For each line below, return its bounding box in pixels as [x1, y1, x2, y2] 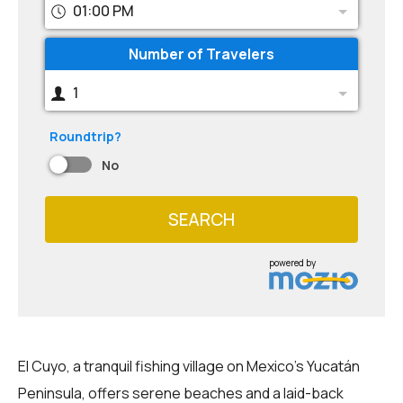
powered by [269, 255, 317, 269]
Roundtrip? [49, 128, 121, 145]
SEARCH [168, 207, 235, 231]
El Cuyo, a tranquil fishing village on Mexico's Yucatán [18, 355, 360, 376]
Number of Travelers [129, 44, 274, 64]
